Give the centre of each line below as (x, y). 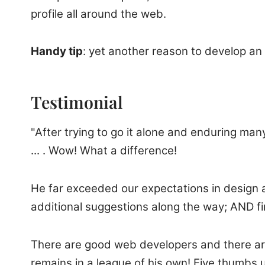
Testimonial (77, 101)
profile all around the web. (98, 14)
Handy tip (57, 51)
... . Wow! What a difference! (104, 151)
